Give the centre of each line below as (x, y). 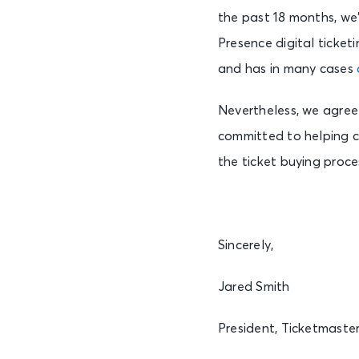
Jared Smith (254, 286)
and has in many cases (288, 69)
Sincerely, (246, 245)
